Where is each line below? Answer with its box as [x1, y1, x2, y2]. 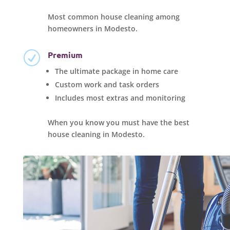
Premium [48, 49, 83, 60]
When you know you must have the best [48, 117, 190, 127]
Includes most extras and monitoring [55, 92, 186, 103]
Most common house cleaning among [48, 11, 180, 22]
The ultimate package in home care [55, 66, 179, 76]
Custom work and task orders [55, 79, 160, 89]
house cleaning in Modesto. [48, 129, 145, 139]
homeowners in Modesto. [48, 23, 138, 33]
